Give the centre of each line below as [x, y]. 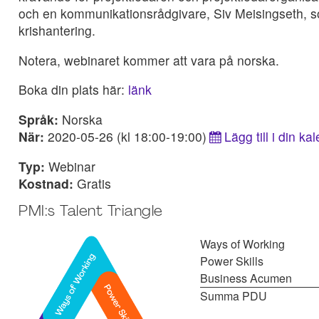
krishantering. [59, 31]
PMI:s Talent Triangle [91, 212]
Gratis [94, 183]
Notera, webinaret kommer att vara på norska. [149, 60]
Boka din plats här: [73, 90]
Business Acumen [246, 278]
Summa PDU [233, 296]
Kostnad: [48, 183]
